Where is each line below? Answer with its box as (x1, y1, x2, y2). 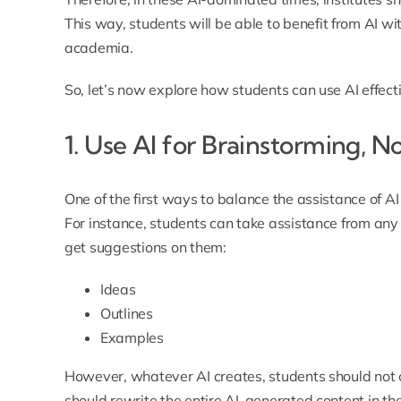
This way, (64, 14, 130, 33)
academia (64, 38, 130, 57)
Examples (99, 328, 164, 347)
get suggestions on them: (64, 238, 226, 257)
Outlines (99, 304, 153, 323)
